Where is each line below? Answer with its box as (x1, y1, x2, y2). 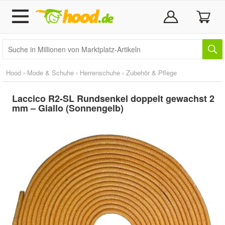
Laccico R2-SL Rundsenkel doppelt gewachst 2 (12, 92, 214, 105)
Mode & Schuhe (27, 68, 74, 77)
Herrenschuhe (80, 68, 120, 77)
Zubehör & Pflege (126, 68, 177, 77)
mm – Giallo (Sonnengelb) (12, 101, 124, 115)
